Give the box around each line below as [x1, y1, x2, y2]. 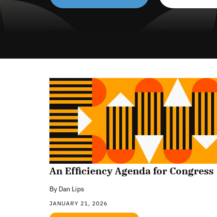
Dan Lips [59, 184, 84, 193]
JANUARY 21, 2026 [49, 199, 108, 207]
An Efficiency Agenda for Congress [49, 164, 214, 177]
